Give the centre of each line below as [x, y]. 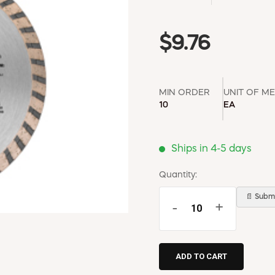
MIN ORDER [184, 92]
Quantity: [178, 175]
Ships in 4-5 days [211, 149]
